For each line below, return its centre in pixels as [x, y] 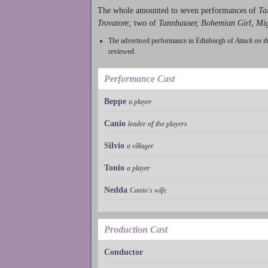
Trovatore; [116, 23]
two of [146, 23]
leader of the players [158, 124]
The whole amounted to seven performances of [178, 11]
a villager [140, 146]
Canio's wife [148, 190]
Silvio [114, 145]
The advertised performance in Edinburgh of [172, 40]
